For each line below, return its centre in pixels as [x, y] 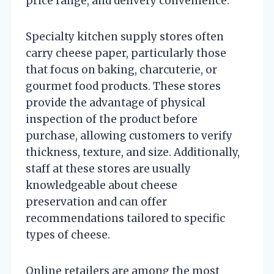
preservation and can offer [96, 202]
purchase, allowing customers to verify [129, 135]
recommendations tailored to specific [125, 218]
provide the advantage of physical [116, 102]
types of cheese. [68, 235]
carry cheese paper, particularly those [126, 53]
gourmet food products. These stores [123, 86]
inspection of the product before [112, 119]
